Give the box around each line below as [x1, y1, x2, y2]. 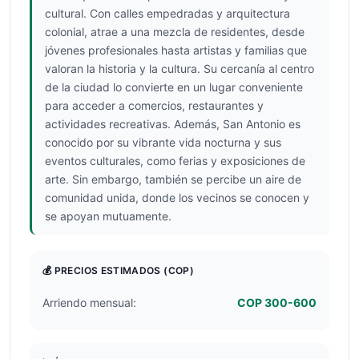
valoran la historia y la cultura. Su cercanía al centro [45, 62, 314, 75]
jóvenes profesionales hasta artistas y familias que [45, 43, 307, 57]
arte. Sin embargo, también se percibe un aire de [45, 172, 301, 186]
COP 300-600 [237, 296, 317, 309]
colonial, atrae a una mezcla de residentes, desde [45, 25, 305, 38]
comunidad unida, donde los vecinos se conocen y [45, 191, 309, 204]
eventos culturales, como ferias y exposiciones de [45, 154, 305, 167]
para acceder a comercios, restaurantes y [45, 99, 264, 112]
